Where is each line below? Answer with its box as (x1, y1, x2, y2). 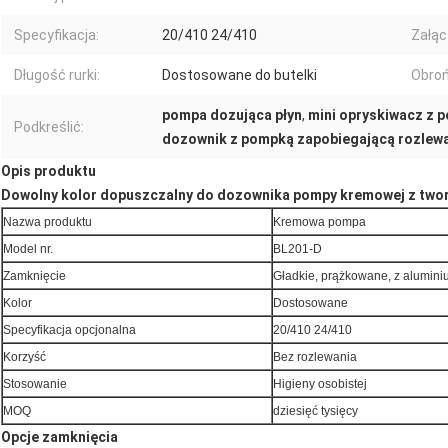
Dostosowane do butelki (162, 67, 317, 84)
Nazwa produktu (3, 215, 92, 230)
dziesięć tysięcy (273, 404, 358, 419)
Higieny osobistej (273, 377, 367, 392)
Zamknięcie (3, 269, 66, 284)
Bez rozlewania (273, 350, 357, 365)
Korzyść (3, 350, 46, 365)
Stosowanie (3, 377, 67, 392)
